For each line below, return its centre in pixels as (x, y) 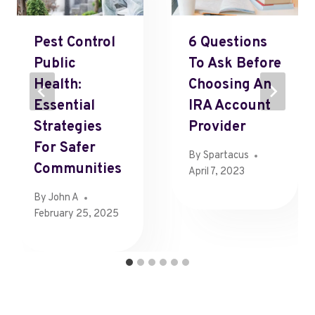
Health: (58, 85)
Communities (78, 169)
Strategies (68, 127)
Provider (217, 127)
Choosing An (230, 85)
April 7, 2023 (217, 172)
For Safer (65, 148)
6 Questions (228, 43)
